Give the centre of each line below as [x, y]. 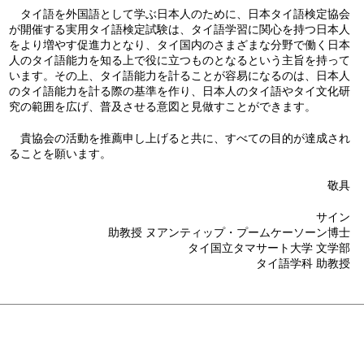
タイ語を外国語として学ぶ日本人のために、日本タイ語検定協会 [180, 13]
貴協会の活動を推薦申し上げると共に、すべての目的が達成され [180, 138]
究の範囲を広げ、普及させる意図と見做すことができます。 [163, 106]
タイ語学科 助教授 [303, 263]
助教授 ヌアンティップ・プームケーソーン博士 [230, 232]
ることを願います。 [61, 153]
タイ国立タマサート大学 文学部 [269, 247]
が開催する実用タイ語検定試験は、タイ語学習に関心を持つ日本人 [180, 29]
